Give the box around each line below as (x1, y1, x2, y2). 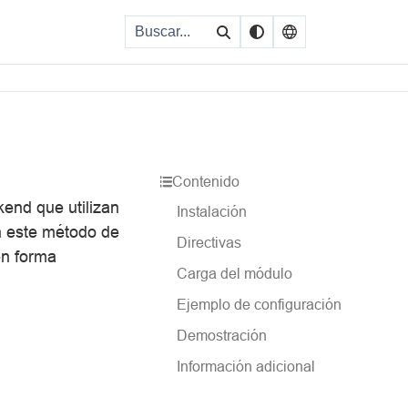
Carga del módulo (177, 265, 292, 281)
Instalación (177, 203, 247, 219)
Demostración (177, 327, 267, 343)
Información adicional (177, 358, 315, 374)
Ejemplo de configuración (177, 296, 342, 312)
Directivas (177, 234, 241, 250)
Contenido (171, 173, 240, 189)
